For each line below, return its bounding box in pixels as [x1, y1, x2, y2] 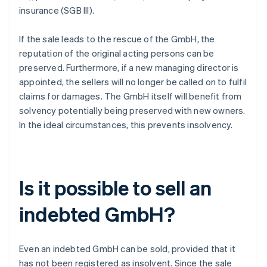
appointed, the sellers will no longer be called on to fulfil [19, 76, 247, 88]
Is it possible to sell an [19, 175, 212, 201]
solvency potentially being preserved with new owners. [19, 104, 246, 117]
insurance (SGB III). [19, 4, 94, 17]
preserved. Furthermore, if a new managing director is [19, 61, 239, 74]
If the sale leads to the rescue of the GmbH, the [19, 33, 215, 45]
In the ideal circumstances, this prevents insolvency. [19, 119, 233, 131]
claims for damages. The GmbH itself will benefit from [19, 90, 242, 103]
